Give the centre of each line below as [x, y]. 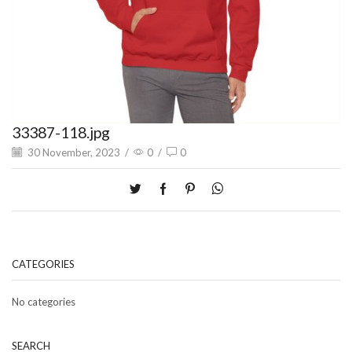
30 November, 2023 [73, 153]
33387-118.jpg [61, 132]
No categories [44, 301]
